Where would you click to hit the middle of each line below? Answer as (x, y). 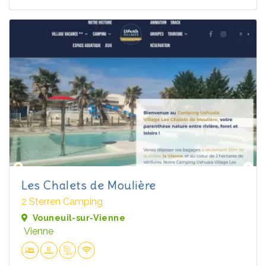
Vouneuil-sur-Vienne (79, 218)
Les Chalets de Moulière (89, 185)
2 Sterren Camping (62, 202)
